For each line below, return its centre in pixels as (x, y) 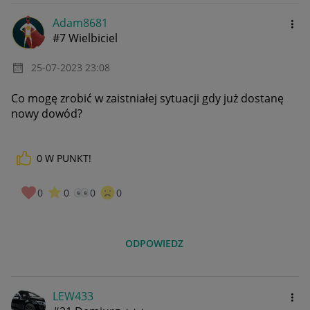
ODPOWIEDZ (155, 243)
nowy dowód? (47, 114)
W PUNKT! (68, 158)
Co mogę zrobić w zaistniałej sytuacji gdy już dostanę (147, 99)
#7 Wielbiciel (85, 38)
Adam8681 (80, 23)
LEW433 (73, 296)
